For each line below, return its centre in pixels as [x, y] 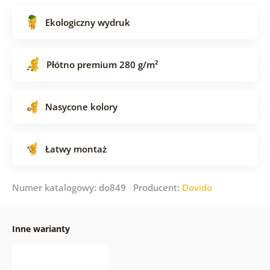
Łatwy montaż [76, 149]
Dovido [197, 187]
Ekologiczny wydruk [87, 22]
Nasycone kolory [81, 106]
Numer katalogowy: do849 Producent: [97, 187]
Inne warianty [41, 228]
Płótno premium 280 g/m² [102, 64]
